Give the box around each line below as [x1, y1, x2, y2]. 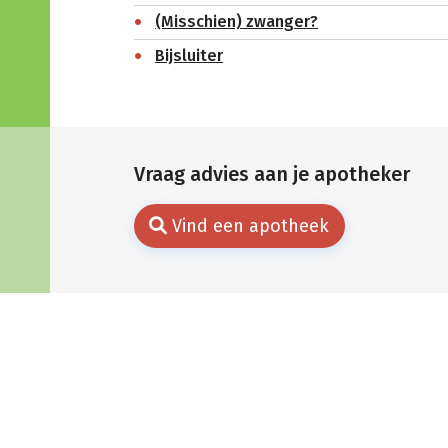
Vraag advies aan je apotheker [133, 161, 410, 186]
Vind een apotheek [172, 214, 329, 237]
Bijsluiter [155, 46, 224, 66]
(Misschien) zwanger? [155, 12, 319, 32]
